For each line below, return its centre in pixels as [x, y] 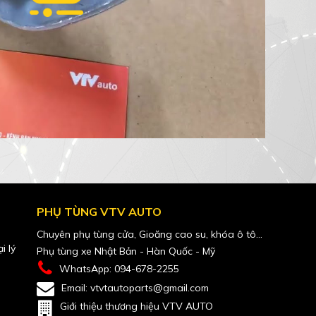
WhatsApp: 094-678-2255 [119, 268]
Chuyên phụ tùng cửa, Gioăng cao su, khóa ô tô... [149, 235]
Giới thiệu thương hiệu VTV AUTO [136, 306]
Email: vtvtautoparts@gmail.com [135, 287]
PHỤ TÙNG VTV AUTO [99, 212]
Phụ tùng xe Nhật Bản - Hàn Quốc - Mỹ [126, 251]
